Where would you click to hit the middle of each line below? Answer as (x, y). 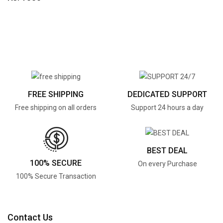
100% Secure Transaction (56, 176)
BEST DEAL (167, 151)
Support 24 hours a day (167, 108)
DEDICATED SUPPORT (167, 94)
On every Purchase (167, 164)
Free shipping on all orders (56, 108)
